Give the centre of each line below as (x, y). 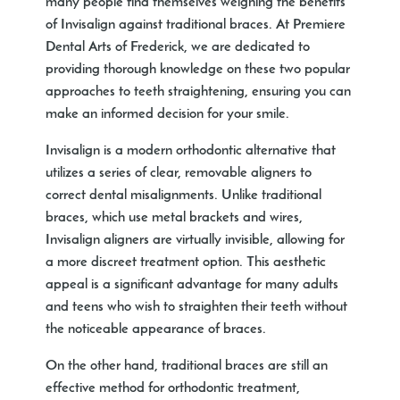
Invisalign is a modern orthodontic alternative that (191, 151)
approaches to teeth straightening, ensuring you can (199, 92)
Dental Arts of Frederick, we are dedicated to (178, 48)
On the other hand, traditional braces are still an (187, 367)
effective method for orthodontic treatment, (173, 389)
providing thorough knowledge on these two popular (198, 70)
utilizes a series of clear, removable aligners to (179, 174)
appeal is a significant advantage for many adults (192, 285)
